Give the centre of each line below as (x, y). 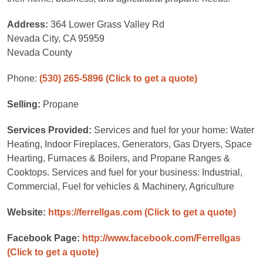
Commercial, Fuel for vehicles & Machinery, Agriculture (121, 186)
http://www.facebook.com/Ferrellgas (161, 238)
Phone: (23, 78)
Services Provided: (50, 130)
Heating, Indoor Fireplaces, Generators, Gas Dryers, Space (129, 144)
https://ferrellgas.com (95, 212)
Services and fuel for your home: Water (174, 130)
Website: (28, 212)
